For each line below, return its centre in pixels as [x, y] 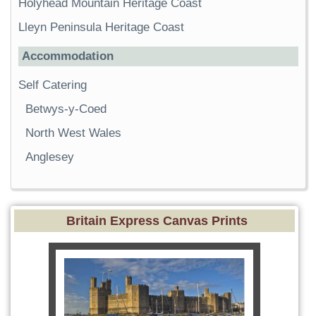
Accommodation [68, 56]
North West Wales [73, 133]
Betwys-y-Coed [66, 109]
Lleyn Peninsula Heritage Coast [101, 28]
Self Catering [53, 85]
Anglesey [50, 157]
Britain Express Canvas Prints [157, 221]
